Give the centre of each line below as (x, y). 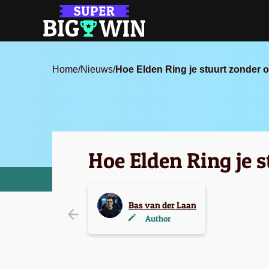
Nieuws (97, 69)
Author (158, 218)
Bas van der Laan (162, 205)
